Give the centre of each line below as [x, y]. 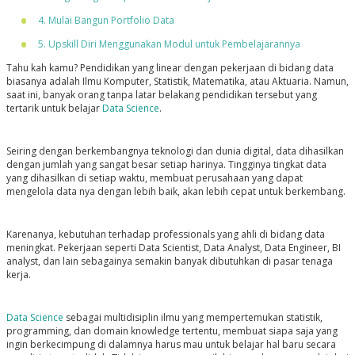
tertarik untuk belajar [54, 109]
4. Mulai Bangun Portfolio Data [106, 21]
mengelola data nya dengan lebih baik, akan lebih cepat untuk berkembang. [176, 192]
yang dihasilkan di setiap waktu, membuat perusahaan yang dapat [154, 178]
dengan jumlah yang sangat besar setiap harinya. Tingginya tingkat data [166, 165]
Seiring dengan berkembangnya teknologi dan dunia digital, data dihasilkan [175, 151]
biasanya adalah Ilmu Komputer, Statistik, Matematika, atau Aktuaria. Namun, [177, 82]
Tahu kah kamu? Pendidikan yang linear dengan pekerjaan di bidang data [170, 68]
